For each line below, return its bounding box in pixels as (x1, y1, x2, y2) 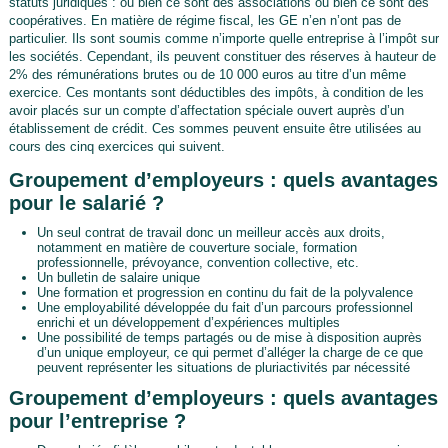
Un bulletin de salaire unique (36, 269, 200, 285)
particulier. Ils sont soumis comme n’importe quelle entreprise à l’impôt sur (8, 30, 439, 46)
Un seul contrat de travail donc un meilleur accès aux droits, (36, 224, 385, 240)
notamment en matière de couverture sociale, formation (36, 239, 357, 255)
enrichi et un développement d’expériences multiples (36, 314, 340, 330)
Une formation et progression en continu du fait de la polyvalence (36, 284, 413, 300)
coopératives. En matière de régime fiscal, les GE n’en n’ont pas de (8, 12, 401, 28)
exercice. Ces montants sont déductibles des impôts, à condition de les (8, 84, 424, 100)
